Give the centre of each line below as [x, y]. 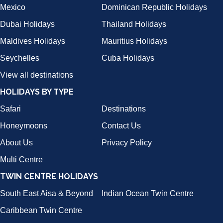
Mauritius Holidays [134, 41]
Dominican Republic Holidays [154, 7]
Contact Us [121, 126]
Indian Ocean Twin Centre [148, 194]
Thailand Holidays [134, 24]
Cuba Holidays [128, 58]
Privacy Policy [127, 143]
